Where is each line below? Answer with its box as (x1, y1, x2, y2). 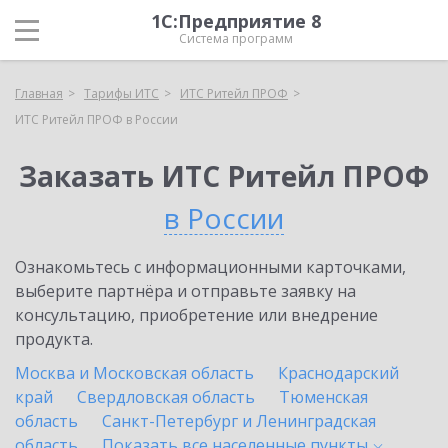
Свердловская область (77, 386, 255, 408)
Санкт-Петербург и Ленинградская (102, 410, 376, 432)
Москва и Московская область (15, 362, 254, 384)
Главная (15, 85, 63, 102)
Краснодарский (278, 362, 399, 384)
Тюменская (279, 386, 368, 408)
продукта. (15, 328, 93, 350)
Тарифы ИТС (84, 85, 159, 102)
